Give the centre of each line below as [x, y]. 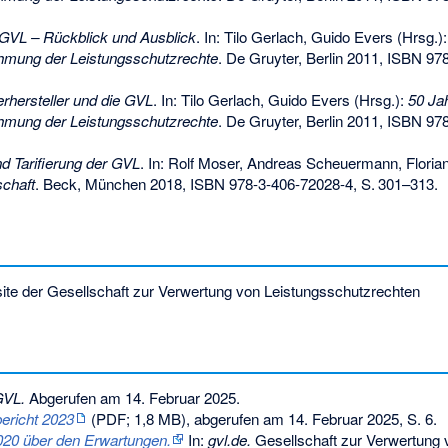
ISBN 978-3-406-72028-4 [271, 184]
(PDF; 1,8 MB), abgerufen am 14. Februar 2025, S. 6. [262, 418]
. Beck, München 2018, [112, 184]
